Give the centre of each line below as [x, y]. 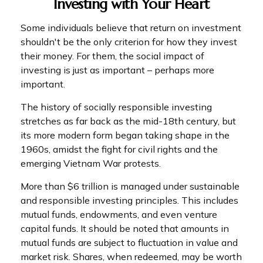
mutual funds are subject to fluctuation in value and [129, 242]
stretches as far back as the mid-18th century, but [128, 121]
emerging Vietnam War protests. [91, 163]
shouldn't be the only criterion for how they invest [129, 42]
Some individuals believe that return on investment [131, 28]
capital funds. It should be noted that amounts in [125, 228]
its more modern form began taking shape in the [125, 135]
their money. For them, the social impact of [112, 56]
